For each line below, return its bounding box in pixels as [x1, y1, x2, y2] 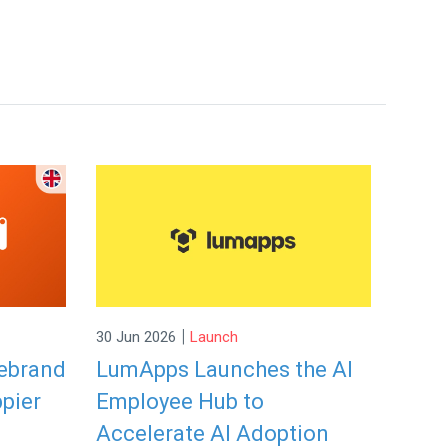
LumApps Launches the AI [96, 356, 353, 382]
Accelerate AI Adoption [96, 420, 329, 446]
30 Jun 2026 [96, 328, 176, 347]
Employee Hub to [96, 388, 264, 414]
